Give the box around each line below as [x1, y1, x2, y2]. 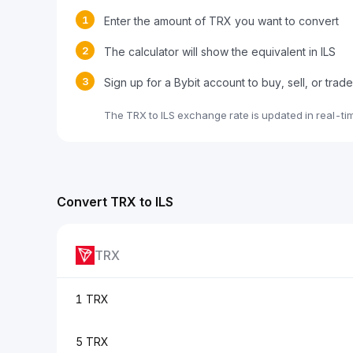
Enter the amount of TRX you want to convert [104, 14, 339, 28]
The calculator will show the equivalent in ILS [104, 45, 336, 58]
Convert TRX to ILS [57, 194, 173, 210]
